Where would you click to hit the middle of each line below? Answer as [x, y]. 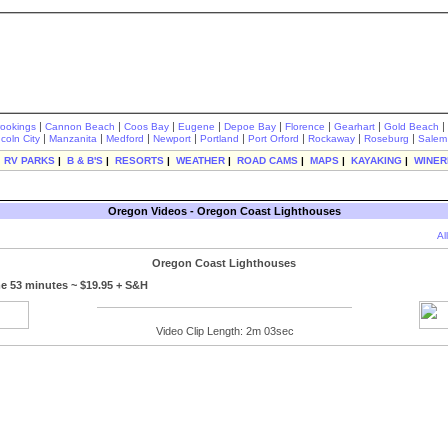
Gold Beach [411, 126]
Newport [172, 138]
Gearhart [354, 126]
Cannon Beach [80, 126]
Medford [125, 138]
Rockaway [331, 138]
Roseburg [386, 138]
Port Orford [273, 138]
